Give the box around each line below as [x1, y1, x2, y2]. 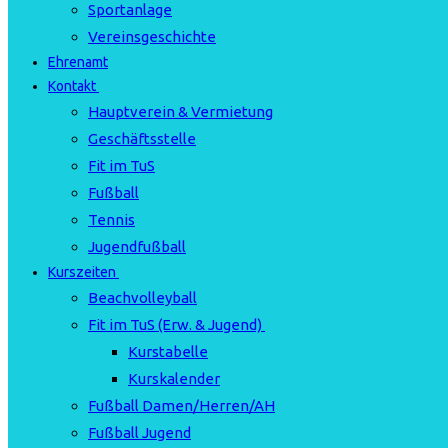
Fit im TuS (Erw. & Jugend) [88, 316, 262, 333]
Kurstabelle [128, 343, 208, 360]
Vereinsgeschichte [88, 28, 216, 45]
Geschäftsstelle [88, 130, 196, 147]
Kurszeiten [48, 264, 116, 280]
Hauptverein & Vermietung [88, 103, 273, 120]
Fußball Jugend [88, 424, 191, 441]
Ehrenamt [48, 54, 108, 70]
